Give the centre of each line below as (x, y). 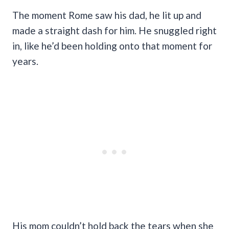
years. (25, 61)
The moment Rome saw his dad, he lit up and (107, 15)
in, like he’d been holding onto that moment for (112, 45)
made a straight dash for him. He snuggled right (114, 30)
